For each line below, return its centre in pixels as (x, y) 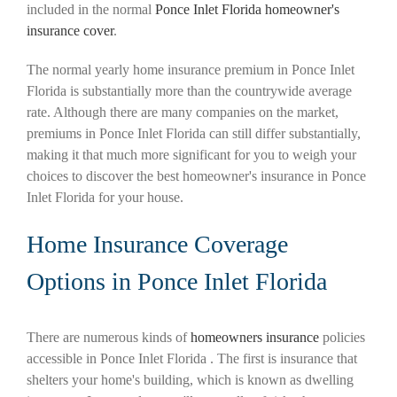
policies (342, 338)
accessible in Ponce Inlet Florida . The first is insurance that (192, 359)
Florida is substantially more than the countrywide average (189, 90)
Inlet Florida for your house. (105, 197)
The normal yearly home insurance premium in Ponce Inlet (191, 69)
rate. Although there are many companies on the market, (183, 112)
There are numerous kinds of (109, 338)
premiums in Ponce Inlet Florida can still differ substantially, (194, 133)
